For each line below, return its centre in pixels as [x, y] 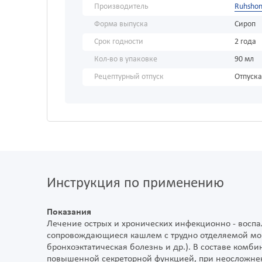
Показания [69, 213]
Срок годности [119, 42]
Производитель [121, 7]
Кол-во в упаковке [126, 60]
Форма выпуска [121, 25]
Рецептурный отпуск [129, 77]
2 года [245, 42]
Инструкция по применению [135, 184]
